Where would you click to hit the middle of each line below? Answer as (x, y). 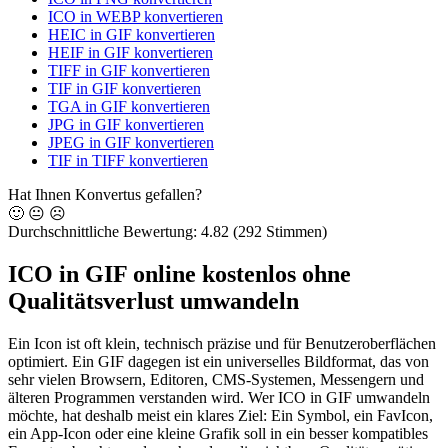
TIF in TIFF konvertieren (128, 161)
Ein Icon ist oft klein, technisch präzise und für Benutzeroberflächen (222, 344)
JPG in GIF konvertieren (126, 125)
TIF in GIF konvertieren (124, 89)
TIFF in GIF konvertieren (129, 71)
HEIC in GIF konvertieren (131, 35)
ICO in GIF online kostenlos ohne (179, 274)
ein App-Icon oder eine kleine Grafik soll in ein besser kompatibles (218, 434)
